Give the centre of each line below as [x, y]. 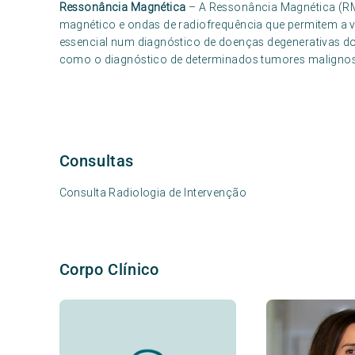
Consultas [97, 161]
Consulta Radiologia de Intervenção [153, 193]
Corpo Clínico [109, 269]
